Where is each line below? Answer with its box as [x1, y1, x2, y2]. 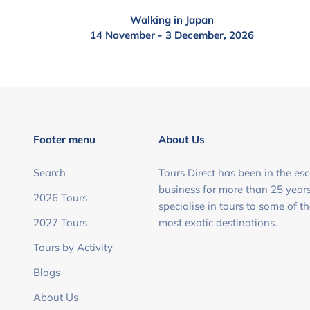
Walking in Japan [129, 13, 214, 26]
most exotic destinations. [158, 216, 277, 229]
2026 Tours [33, 191, 87, 204]
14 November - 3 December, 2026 [89, 28, 254, 42]
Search [33, 166, 66, 179]
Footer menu [33, 133, 95, 146]
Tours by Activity [33, 241, 113, 254]
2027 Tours [33, 216, 87, 229]
